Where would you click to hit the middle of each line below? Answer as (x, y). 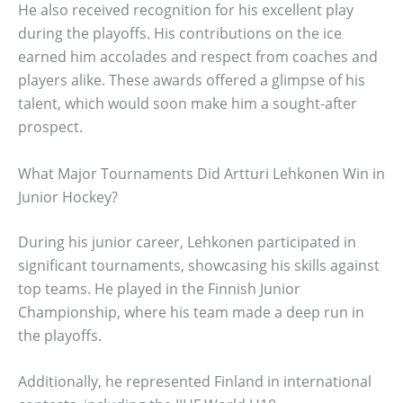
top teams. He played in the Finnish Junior (159, 288)
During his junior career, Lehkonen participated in (187, 242)
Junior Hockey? (68, 197)
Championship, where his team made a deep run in (191, 312)
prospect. (50, 127)
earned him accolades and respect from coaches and (198, 57)
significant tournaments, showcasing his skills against (199, 265)
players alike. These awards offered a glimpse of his (192, 81)
